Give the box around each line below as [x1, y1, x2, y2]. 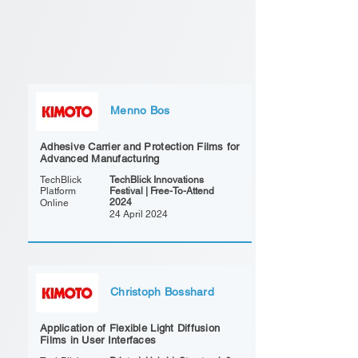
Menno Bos [110, 104, 170, 117]
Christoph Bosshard [110, 285, 215, 298]
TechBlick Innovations [109, 174, 204, 185]
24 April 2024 [109, 209, 168, 220]
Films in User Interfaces [40, 334, 157, 346]
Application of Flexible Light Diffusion [40, 322, 221, 334]
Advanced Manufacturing [40, 153, 160, 165]
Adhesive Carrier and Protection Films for [40, 141, 240, 153]
